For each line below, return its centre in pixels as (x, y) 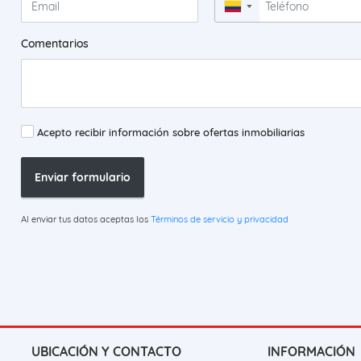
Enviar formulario (82, 177)
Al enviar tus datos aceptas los (85, 220)
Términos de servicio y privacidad (219, 220)
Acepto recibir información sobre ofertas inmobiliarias (170, 133)
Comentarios (54, 44)
